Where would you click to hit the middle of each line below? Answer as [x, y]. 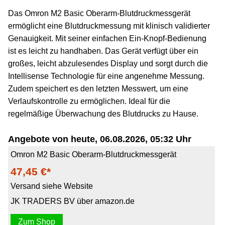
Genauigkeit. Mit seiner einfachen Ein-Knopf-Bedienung [107, 38]
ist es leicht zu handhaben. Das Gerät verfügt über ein [103, 51]
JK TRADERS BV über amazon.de [72, 201]
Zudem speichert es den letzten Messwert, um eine [98, 88]
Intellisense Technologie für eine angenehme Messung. [106, 76]
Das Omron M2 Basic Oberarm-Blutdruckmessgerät [99, 13]
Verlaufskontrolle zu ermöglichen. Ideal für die [89, 101]
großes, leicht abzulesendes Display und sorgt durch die [108, 63]
